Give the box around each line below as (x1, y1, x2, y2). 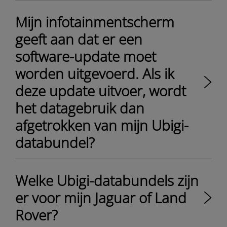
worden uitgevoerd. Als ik (15, 64, 174, 83)
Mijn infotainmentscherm (15, 12, 174, 31)
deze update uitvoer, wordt (15, 81, 186, 100)
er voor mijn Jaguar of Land (15, 188, 186, 207)
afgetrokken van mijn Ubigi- (15, 116, 188, 135)
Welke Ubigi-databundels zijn (15, 171, 199, 190)
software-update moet (15, 47, 156, 66)
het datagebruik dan (15, 98, 144, 118)
